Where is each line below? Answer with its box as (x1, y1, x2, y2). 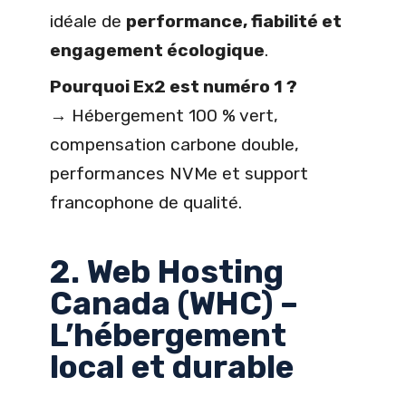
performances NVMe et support (50, 162, 308, 184)
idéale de (50, 10, 126, 32)
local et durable (50, 348, 294, 387)
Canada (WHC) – (50, 285, 298, 324)
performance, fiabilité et (126, 10, 342, 32)
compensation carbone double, (50, 133, 299, 155)
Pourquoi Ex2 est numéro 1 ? (50, 75, 297, 97)
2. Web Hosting (50, 253, 284, 292)
